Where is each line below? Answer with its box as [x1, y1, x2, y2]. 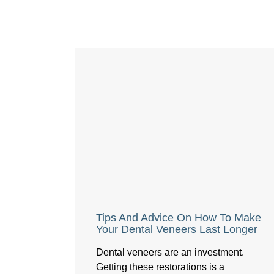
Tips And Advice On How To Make [96, 212, 262, 224]
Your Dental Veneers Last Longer [96, 223, 258, 236]
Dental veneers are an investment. [96, 247, 245, 258]
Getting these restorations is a [96, 262, 225, 273]
